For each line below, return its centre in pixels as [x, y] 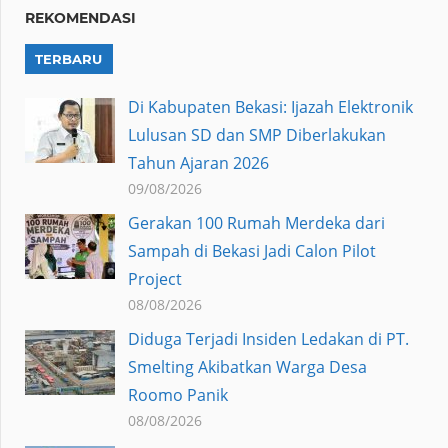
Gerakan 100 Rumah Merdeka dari [256, 223]
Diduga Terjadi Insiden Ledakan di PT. [268, 339]
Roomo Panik [177, 395]
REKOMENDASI [80, 18]
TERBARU [69, 59]
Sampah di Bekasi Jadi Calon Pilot [251, 251]
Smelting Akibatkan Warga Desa [247, 367]
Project [154, 279]
